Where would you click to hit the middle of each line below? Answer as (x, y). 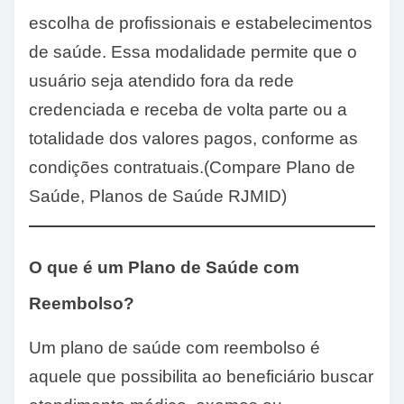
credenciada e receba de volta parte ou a (188, 109)
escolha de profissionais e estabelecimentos (201, 23)
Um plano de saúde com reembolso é (174, 348)
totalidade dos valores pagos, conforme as (193, 138)
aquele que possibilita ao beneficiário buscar (201, 377)
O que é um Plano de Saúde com (164, 268)
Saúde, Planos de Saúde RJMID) (158, 196)
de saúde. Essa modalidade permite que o (193, 51)
